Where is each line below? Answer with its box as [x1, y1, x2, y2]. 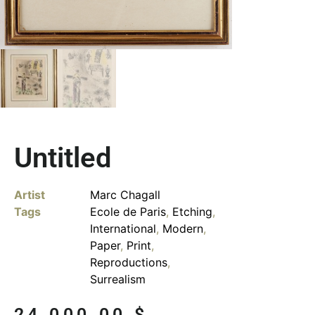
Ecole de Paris [90, 204, 166, 219]
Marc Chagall [90, 187, 160, 202]
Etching [172, 204, 212, 219]
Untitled [14, 141, 112, 174]
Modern [162, 221, 203, 236]
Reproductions [90, 255, 167, 269]
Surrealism [90, 271, 146, 286]
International [90, 221, 156, 236]
